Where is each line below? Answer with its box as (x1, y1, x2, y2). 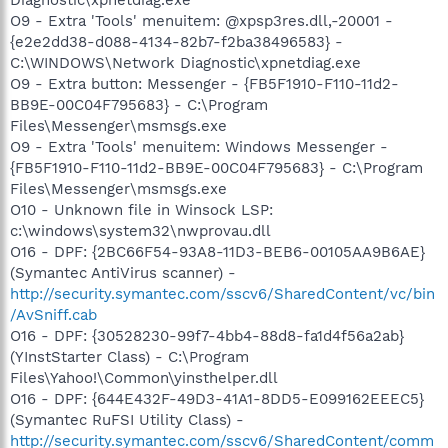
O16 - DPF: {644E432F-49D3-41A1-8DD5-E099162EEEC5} (10, 389, 424, 408)
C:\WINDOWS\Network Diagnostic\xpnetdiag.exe (10, 53, 361, 72)
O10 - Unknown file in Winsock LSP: (10, 200, 273, 219)
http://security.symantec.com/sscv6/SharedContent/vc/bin (10, 284, 435, 303)
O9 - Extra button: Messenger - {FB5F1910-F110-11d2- (10, 74, 399, 93)
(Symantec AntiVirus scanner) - (10, 263, 236, 282)
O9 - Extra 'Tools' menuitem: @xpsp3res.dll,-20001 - (10, 11, 393, 30)
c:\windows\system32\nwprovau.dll (10, 221, 271, 240)
